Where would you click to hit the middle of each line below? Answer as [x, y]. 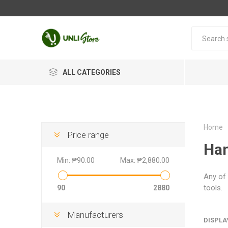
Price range [88, 135]
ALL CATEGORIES [91, 72]
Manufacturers [95, 215]
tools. [213, 188]
